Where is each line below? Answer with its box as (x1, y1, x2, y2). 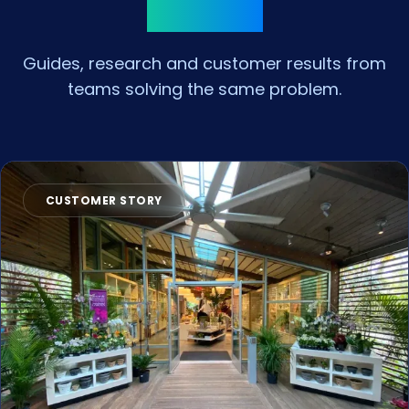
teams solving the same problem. (68, 78, 341, 100)
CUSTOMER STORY (46, 193, 163, 208)
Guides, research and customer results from (23, 52, 386, 75)
